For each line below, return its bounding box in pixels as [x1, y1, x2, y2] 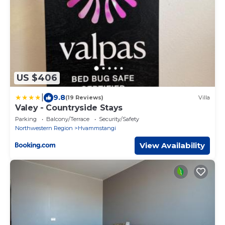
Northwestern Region [15, 124, 73, 132]
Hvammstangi [78, 124, 116, 132]
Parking [15, 115, 37, 123]
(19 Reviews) [65, 94, 103, 101]
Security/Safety [99, 115, 139, 123]
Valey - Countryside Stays [15, 102, 123, 113]
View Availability [140, 140, 205, 150]
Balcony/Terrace [46, 115, 89, 123]
